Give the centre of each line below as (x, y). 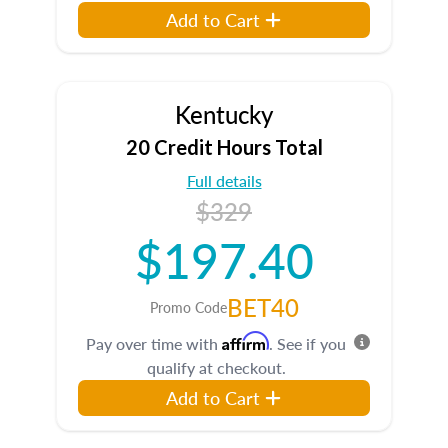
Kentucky (224, 114)
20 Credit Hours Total (224, 147)
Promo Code (188, 307)
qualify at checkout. (216, 367)
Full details (224, 180)
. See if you (307, 343)
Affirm (245, 341)
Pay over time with (154, 343)
